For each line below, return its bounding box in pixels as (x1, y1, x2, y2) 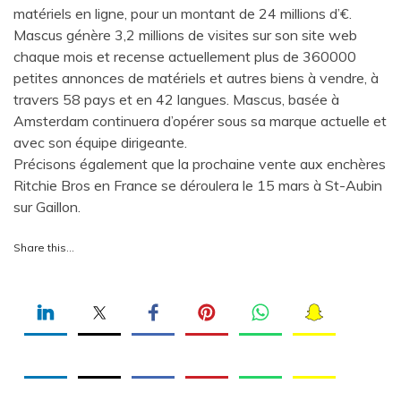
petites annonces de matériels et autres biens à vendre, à (13, 68, 379, 87)
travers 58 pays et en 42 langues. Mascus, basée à (13, 90, 339, 108)
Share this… (13, 240, 74, 254)
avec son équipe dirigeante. (13, 132, 187, 151)
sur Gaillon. (13, 197, 81, 216)
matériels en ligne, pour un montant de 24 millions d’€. (13, 4, 352, 22)
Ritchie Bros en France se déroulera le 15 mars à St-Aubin (13, 175, 382, 194)
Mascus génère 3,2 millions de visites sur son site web (13, 25, 357, 44)
